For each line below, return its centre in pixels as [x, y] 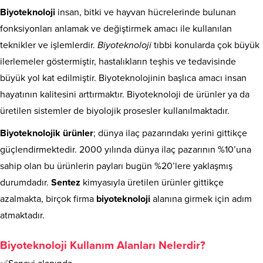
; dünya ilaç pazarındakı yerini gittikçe [170, 133]
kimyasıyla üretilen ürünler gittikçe [152, 182]
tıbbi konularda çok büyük [205, 45]
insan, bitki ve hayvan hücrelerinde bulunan [147, 12]
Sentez [66, 182]
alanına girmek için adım [201, 199]
